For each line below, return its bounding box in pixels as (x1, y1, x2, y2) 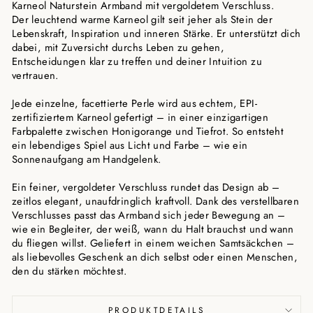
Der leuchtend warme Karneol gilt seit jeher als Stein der (12, 12, 272, 27)
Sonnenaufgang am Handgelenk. (12, 152, 161, 167)
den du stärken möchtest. (12, 263, 127, 279)
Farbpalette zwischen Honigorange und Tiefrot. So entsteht (12, 124, 284, 139)
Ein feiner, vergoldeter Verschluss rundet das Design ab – (12, 180, 279, 195)
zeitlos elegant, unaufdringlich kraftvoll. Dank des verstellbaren (12, 194, 299, 209)
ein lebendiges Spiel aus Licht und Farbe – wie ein (12, 138, 248, 153)
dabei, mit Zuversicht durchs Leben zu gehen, (12, 40, 225, 55)
